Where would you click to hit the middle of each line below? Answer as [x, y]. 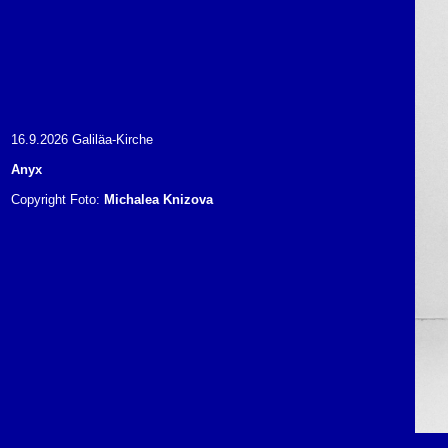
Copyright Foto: [57, 199]
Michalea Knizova [158, 199]
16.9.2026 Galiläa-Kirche [82, 139]
